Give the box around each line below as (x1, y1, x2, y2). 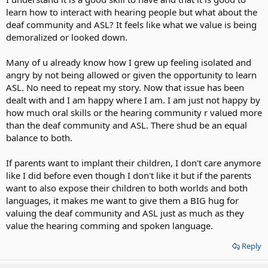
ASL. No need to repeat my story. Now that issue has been (6, 81, 244, 93)
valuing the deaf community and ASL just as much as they (6, 206, 244, 219)
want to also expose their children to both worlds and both (6, 181, 248, 194)
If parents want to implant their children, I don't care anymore (6, 156, 261, 169)
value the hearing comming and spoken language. (6, 219, 213, 232)
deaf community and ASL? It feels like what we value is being (6, 18, 257, 31)
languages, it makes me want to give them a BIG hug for (6, 194, 239, 206)
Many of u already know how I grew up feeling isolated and (6, 56, 251, 68)
